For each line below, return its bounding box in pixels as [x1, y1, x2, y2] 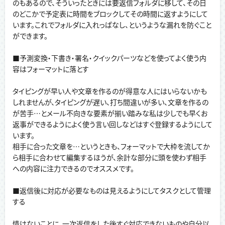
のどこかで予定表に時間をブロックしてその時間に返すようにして [13, 9, 208, 19]
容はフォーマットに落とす [13, 64, 89, 74]
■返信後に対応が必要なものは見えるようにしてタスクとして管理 [13, 185, 211, 196]
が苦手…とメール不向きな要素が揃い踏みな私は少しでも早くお [13, 108, 207, 119]
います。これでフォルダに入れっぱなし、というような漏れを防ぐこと [13, 20, 211, 30]
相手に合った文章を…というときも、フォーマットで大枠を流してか [13, 141, 210, 152]
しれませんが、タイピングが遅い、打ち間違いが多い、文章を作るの [13, 97, 208, 107]
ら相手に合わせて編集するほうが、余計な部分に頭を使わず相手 [13, 152, 206, 163]
